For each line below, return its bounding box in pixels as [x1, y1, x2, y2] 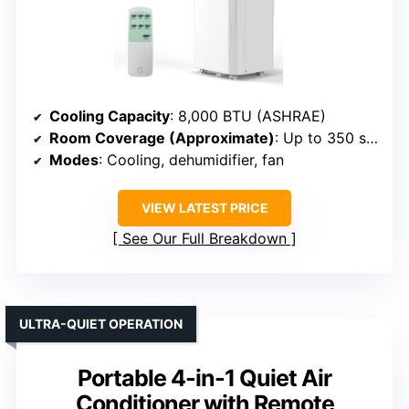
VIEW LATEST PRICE [141, 200, 268, 216]
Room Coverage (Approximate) [49, 129, 275, 148]
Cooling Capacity [49, 107, 170, 126]
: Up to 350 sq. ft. [275, 129, 366, 148]
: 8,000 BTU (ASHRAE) [170, 107, 326, 126]
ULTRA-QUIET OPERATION [19, 316, 183, 332]
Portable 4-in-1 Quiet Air [78, 364, 331, 393]
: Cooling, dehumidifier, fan [99, 151, 284, 170]
